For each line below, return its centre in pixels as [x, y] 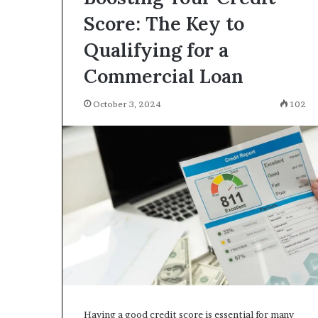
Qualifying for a [156, 49]
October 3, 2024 [127, 104]
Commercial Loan [164, 76]
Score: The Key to [164, 23]
